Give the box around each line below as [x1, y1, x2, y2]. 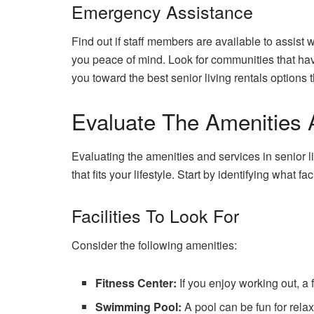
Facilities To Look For [71, 202, 239, 228]
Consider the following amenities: [71, 237, 237, 254]
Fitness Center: [95, 275, 177, 292]
